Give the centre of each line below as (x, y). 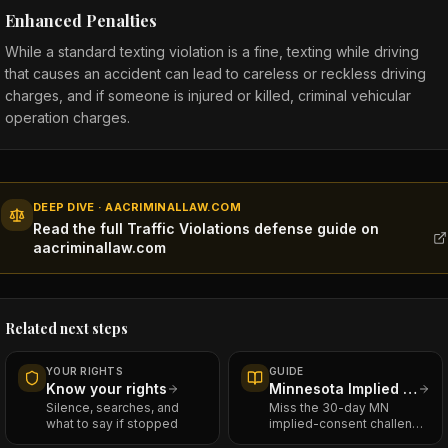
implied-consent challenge (348, 423)
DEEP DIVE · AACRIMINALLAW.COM (137, 207)
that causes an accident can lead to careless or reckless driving (215, 73)
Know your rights (106, 388)
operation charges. (67, 117)
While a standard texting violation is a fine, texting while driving (212, 51)
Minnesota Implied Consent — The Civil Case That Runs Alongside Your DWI (410, 388)
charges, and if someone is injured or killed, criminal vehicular (208, 95)
